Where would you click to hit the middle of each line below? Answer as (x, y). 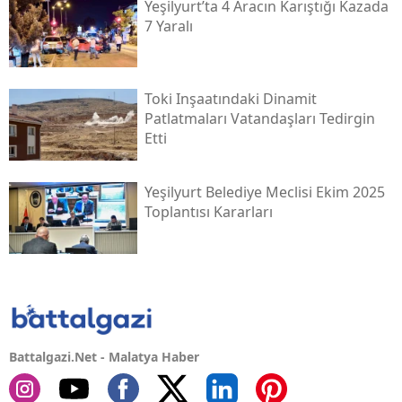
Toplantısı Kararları (208, 211)
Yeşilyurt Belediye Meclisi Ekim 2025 (264, 192)
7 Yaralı (168, 26)
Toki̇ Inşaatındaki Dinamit (230, 99)
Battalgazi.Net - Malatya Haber (104, 356)
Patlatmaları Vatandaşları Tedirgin (259, 119)
